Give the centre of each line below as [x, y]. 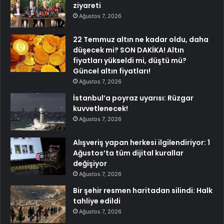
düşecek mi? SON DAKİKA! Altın [128, 50]
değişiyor [90, 164]
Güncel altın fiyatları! [112, 71]
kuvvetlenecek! [100, 109]
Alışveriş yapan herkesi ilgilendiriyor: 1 [141, 143]
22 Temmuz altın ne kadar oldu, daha [141, 40]
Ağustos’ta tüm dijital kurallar [128, 153]
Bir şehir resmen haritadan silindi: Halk [143, 191]
